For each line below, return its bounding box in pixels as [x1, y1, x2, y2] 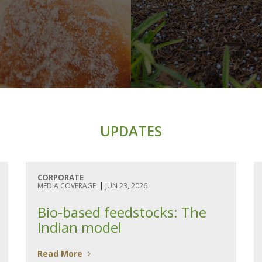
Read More [37, 248, 85, 259]
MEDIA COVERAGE [37, 181, 96, 191]
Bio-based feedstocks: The [37, 202, 206, 222]
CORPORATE [37, 172, 84, 182]
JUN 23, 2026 [105, 181, 147, 191]
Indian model [37, 218, 122, 237]
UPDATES [100, 121, 162, 140]
